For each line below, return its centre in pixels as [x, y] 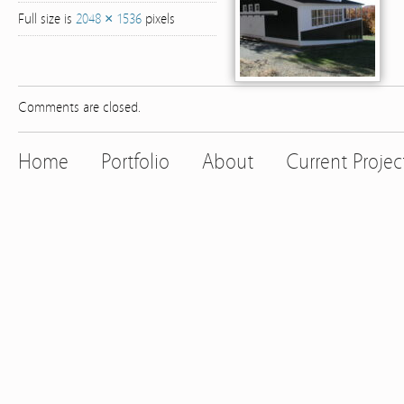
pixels [158, 19]
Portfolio [135, 162]
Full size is [47, 19]
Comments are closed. [79, 107]
